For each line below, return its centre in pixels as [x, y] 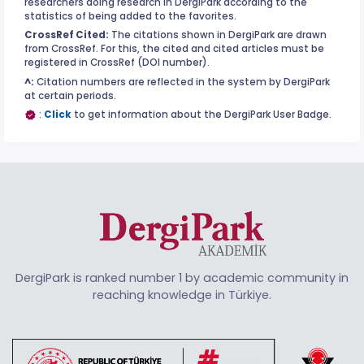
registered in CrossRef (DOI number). [117, 63]
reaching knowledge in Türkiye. [182, 295]
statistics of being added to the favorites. [130, 16]
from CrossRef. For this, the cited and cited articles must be [174, 49]
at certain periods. [70, 95]
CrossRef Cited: [67, 35]
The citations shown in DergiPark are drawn [218, 35]
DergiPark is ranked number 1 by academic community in [182, 278]
